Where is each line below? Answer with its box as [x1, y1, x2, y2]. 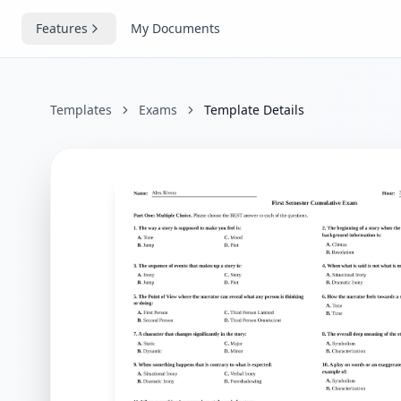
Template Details [204, 101, 304, 118]
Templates [50, 101, 112, 118]
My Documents [131, 20, 220, 37]
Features [36, 20, 88, 37]
